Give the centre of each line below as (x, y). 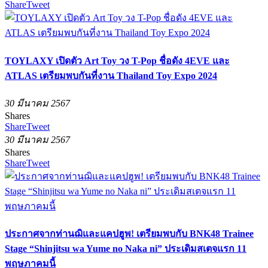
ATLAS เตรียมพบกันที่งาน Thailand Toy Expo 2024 (111, 75)
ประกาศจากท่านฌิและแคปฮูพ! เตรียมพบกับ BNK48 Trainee (129, 234)
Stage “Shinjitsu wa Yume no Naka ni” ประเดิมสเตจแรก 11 (126, 249)
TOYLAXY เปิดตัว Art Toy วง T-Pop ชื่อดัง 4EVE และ (117, 60)
